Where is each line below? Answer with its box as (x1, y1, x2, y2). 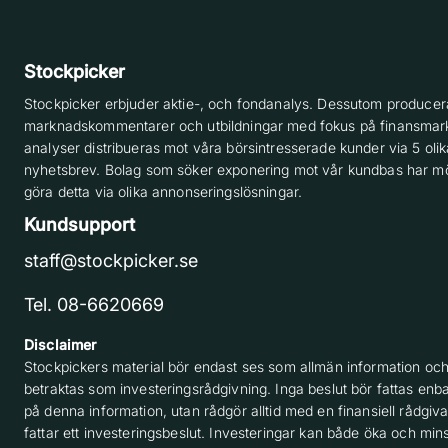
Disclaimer (24, 336, 97, 353)
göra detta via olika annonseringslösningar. (24, 183, 307, 200)
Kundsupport (24, 214, 135, 235)
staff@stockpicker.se (24, 249, 198, 271)
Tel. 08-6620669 (24, 293, 164, 315)
